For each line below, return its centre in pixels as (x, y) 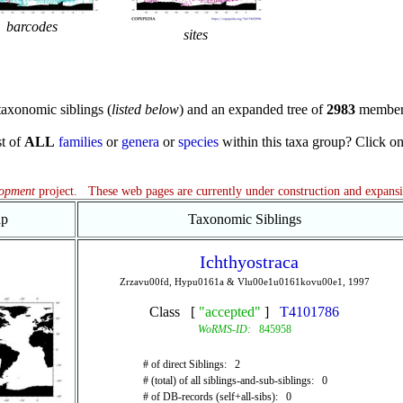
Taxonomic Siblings (244, 219)
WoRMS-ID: (224, 329)
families (81, 142)
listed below (145, 109)
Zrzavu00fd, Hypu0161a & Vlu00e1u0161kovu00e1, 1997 (244, 282)
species (198, 142)
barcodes (32, 27)
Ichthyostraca (249, 262)
